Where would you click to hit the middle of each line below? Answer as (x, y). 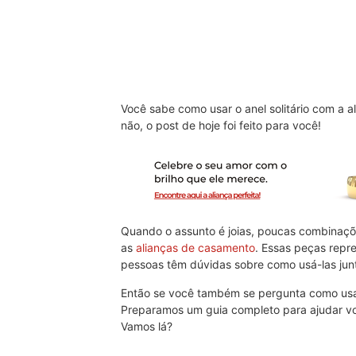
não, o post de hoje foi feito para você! (222, 126)
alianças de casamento (195, 248)
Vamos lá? (148, 326)
